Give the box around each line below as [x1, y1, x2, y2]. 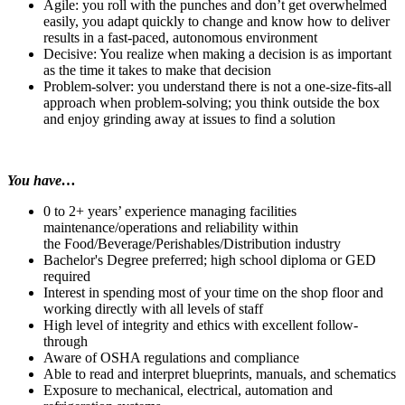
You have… [7, 172, 76, 188]
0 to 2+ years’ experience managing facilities [43, 202, 297, 219]
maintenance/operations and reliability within [43, 219, 298, 235]
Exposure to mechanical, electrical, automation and [43, 381, 333, 398]
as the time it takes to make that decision [43, 61, 271, 78]
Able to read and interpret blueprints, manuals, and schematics [43, 365, 396, 381]
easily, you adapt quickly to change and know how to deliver [43, 13, 390, 29]
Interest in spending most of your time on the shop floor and [43, 284, 383, 300]
